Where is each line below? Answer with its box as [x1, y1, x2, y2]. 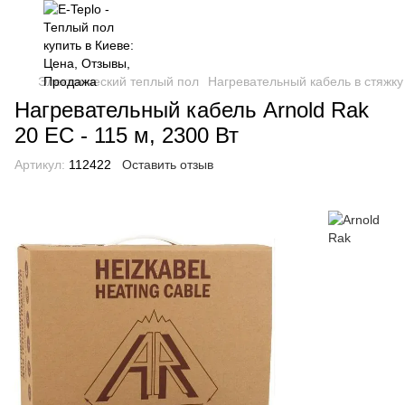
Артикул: [14, 157, 65, 172]
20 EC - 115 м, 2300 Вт [14, 123, 239, 147]
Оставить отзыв [122, 157, 213, 172]
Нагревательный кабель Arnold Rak [14, 98, 369, 122]
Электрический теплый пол [38, 74, 199, 89]
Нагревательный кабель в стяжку [208, 74, 403, 89]
